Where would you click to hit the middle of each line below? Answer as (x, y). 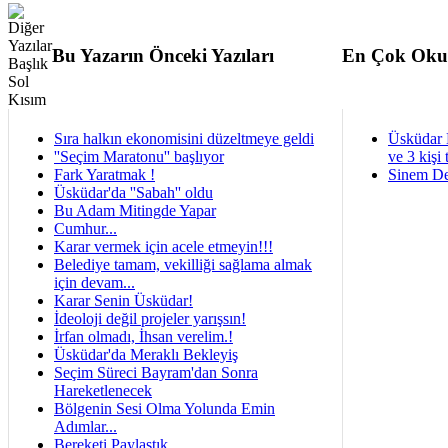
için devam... (94, 282)
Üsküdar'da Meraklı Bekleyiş (146, 354)
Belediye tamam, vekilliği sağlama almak (183, 264)
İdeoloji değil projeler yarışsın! (150, 318)
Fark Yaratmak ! (104, 174)
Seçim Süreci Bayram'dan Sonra (156, 372)
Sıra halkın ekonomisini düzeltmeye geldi (184, 138)
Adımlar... (85, 426)
